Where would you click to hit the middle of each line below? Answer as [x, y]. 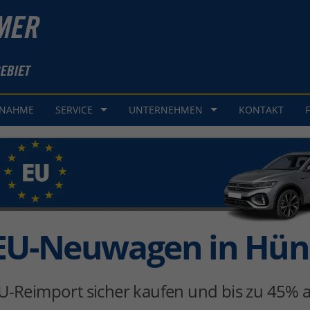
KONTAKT [262, 110]
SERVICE [74, 110]
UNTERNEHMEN [165, 110]
